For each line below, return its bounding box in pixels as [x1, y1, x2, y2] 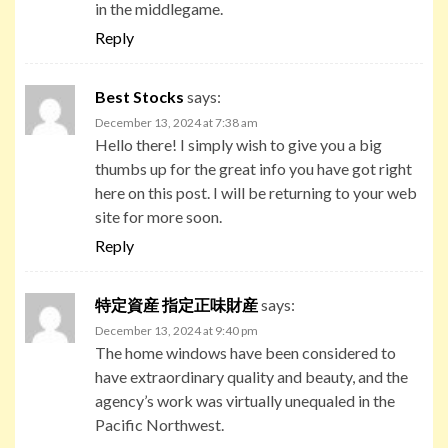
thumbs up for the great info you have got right [95, 158, 412, 178]
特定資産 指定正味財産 [95, 294, 258, 314]
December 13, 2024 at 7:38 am [95, 114, 258, 130]
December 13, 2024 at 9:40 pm [95, 322, 258, 338]
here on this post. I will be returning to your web [95, 182, 417, 202]
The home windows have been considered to [95, 342, 396, 362]
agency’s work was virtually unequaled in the [95, 390, 395, 410]
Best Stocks [95, 86, 184, 106]
